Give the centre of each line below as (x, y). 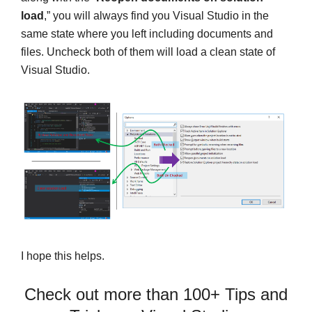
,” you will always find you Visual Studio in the (156, 16)
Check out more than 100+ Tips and (156, 294)
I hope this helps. (63, 256)
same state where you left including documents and (147, 34)
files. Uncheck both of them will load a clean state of (148, 52)
